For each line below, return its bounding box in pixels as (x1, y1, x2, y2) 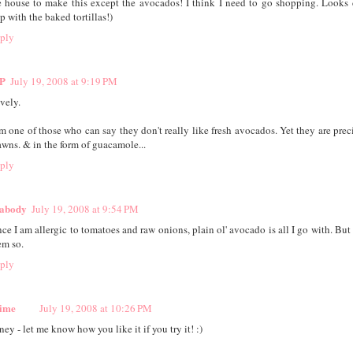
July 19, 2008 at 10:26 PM (39, 301, 152, 316)
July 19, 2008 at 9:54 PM (31, 202, 139, 217)
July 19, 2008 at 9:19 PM (9, 74, 117, 89)
